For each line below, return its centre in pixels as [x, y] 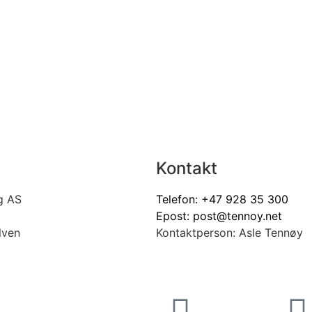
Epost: [174, 216]
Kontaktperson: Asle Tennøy [229, 233]
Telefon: [179, 200]
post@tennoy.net [237, 216]
